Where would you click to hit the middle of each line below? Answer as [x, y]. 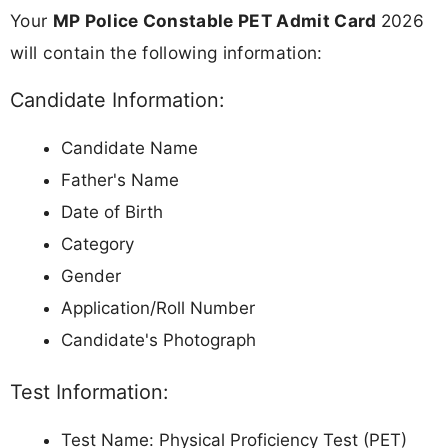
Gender [91, 275]
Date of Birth [112, 211]
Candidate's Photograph [158, 339]
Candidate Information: [117, 99]
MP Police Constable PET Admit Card [216, 20]
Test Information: [89, 392]
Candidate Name [129, 147]
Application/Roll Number [158, 307]
